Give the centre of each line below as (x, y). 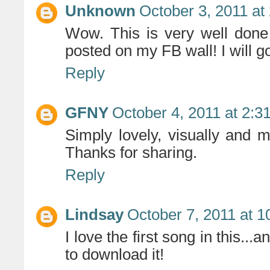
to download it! (115, 255)
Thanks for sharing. (131, 153)
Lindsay (94, 215)
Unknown (100, 11)
